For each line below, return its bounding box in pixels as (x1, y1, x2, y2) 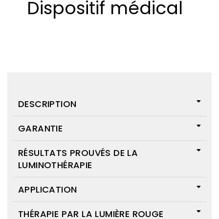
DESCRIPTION (18, 98, 77, 110)
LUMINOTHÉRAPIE (18, 159, 92, 171)
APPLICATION (18, 183, 77, 196)
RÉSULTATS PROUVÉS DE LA (18, 147, 138, 159)
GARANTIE (18, 122, 63, 134)
